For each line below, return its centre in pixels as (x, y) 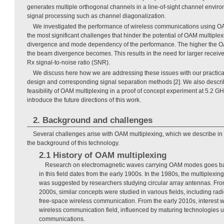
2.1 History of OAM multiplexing (103, 155)
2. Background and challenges (92, 120)
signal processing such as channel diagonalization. (96, 16)
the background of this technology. (73, 143)
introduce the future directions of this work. (84, 100)
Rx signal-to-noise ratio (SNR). (68, 62)
